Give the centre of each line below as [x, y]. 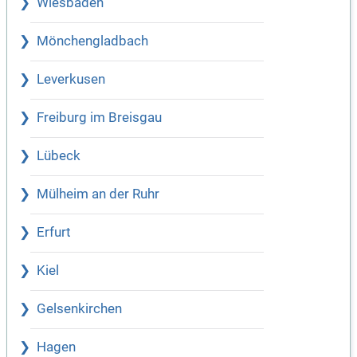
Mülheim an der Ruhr [98, 194]
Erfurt [54, 232]
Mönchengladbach [92, 41]
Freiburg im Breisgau [99, 117]
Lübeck [59, 155]
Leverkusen [71, 79]
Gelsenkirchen [79, 308]
